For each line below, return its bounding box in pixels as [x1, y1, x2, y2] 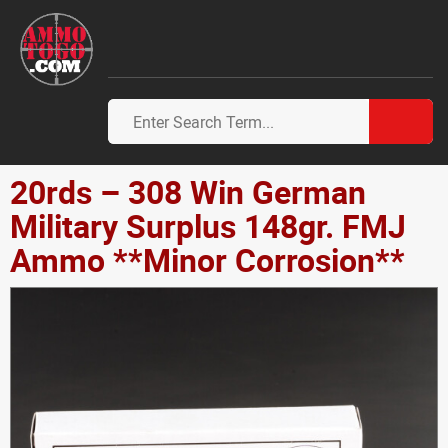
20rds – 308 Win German [10, 170, 366, 213]
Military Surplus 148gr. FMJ [10, 204, 406, 247]
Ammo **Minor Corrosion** [10, 238, 405, 281]
